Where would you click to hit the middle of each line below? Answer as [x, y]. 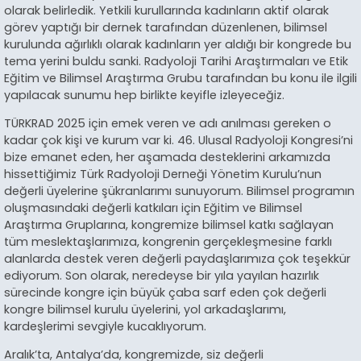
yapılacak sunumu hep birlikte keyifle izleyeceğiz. [144, 95]
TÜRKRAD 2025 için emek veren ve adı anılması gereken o [168, 123]
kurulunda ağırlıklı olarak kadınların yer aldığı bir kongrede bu [178, 44]
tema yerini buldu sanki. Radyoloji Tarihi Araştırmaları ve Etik [176, 61]
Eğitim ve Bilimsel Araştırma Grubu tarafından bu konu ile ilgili [180, 78]
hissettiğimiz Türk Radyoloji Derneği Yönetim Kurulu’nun [163, 174]
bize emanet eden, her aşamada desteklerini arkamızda [167, 157]
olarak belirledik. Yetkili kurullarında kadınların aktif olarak [166, 10]
